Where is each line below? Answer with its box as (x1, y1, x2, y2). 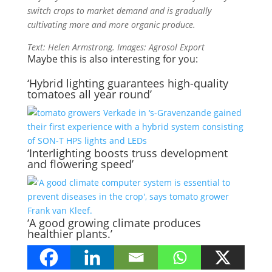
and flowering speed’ (27, 157, 134, 171)
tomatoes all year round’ (27, 87, 152, 101)
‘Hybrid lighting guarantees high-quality (27, 76, 228, 90)
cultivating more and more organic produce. (27, 19, 195, 30)
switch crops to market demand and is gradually (27, 5, 211, 16)
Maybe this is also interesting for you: (27, 52, 198, 66)
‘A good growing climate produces (27, 216, 201, 230)
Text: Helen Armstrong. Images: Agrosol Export (27, 41, 205, 53)
